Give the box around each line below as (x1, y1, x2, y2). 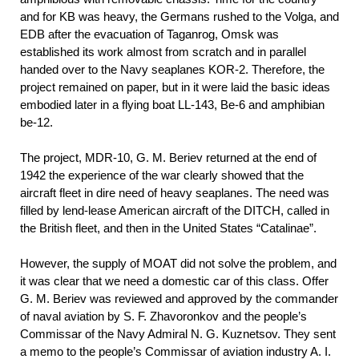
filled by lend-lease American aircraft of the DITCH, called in (20, 204, 329, 218)
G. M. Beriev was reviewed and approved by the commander (20, 292, 338, 306)
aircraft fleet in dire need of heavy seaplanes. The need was (20, 186, 329, 200)
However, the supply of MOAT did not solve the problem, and (20, 256, 337, 271)
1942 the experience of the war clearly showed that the (20, 168, 304, 183)
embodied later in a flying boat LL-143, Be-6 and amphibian (20, 98, 325, 112)
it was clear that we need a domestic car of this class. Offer (20, 274, 329, 288)
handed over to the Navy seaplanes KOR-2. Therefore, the (20, 63, 325, 77)
